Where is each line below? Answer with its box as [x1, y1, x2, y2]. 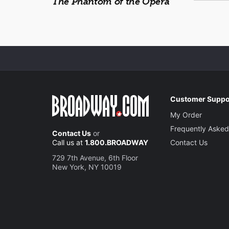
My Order [170, 110, 202, 119]
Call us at [52, 138, 85, 147]
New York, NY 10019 [52, 163, 122, 171]
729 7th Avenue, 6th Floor [52, 153, 138, 162]
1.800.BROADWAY [85, 138, 148, 147]
